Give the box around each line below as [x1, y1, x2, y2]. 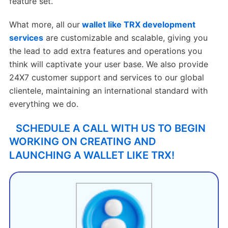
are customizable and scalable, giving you [45, 33, 208, 43]
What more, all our [9, 19, 80, 30]
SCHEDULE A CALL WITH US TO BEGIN [15, 122, 206, 134]
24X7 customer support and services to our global [9, 72, 204, 83]
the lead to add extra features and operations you [9, 46, 202, 56]
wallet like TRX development [79, 19, 195, 30]
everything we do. [9, 99, 78, 109]
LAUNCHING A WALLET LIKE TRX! [9, 149, 175, 162]
